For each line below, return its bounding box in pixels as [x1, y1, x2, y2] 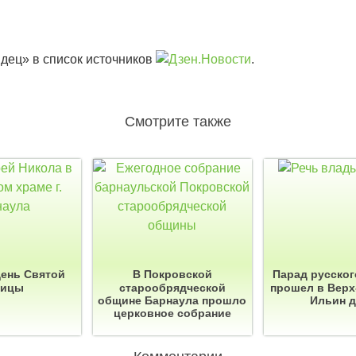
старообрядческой [118, 281, 226, 294]
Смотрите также [125, 113, 231, 130]
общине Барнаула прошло [98, 293, 246, 307]
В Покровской [132, 267, 212, 281]
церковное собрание [113, 306, 231, 319]
